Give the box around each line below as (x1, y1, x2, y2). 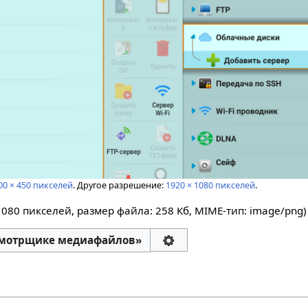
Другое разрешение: (77, 179, 166, 192)
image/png (250, 203, 304, 217)
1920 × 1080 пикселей (166, 179, 256, 192)
